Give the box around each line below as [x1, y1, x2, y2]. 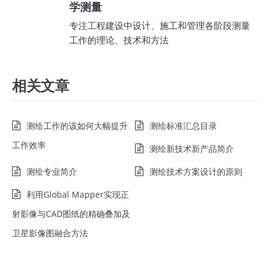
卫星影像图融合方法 [12, 227, 88, 239]
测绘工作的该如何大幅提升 [27, 120, 128, 131]
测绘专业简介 [27, 166, 77, 177]
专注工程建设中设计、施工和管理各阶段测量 [69, 19, 250, 31]
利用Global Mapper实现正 [27, 189, 129, 200]
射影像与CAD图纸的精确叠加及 [12, 208, 130, 219]
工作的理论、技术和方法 [69, 34, 169, 46]
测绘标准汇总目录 [149, 120, 217, 131]
